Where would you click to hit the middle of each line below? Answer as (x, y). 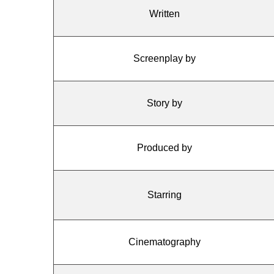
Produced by (164, 148)
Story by (164, 103)
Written (164, 14)
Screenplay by (164, 58)
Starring (164, 195)
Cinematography (164, 242)
